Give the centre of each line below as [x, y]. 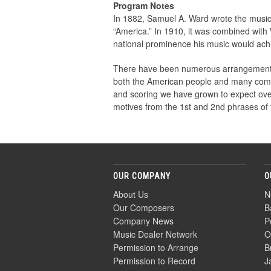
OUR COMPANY [142, 176]
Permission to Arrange [156, 248]
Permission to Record [154, 261]
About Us [131, 194]
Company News [143, 221]
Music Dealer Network [155, 234]
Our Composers [144, 208]
